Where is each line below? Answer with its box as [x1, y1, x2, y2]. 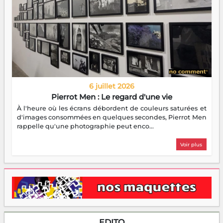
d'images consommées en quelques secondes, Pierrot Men [16, 113, 207, 121]
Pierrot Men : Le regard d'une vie [51, 92, 172, 102]
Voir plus [180, 141, 202, 148]
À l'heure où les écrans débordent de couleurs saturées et [16, 104, 207, 112]
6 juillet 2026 [89, 81, 134, 91]
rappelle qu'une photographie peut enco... [16, 122, 154, 130]
